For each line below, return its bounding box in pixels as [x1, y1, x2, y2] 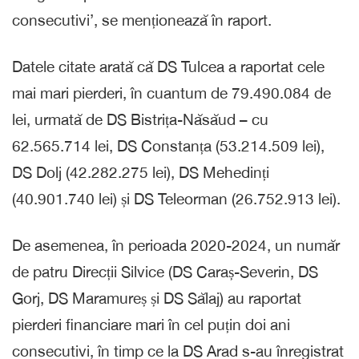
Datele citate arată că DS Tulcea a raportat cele [12, 57, 325, 75]
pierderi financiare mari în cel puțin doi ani [12, 315, 290, 333]
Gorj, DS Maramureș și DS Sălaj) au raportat [12, 288, 301, 307]
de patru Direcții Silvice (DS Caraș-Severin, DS [12, 262, 318, 280]
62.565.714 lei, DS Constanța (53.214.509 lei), [12, 136, 325, 155]
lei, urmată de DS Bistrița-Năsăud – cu [12, 110, 268, 128]
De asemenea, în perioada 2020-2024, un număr [12, 236, 340, 254]
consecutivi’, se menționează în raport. [12, 10, 272, 29]
